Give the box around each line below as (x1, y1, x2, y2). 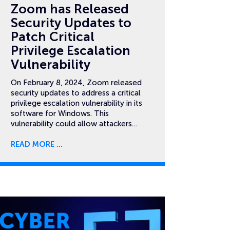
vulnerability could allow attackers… (11, 119, 138, 128)
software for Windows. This (11, 109, 109, 118)
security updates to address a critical (11, 88, 141, 98)
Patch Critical (11, 29, 94, 44)
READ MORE (11, 140, 54, 149)
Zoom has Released (11, 2, 129, 16)
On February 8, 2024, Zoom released (11, 78, 142, 87)
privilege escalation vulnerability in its (11, 99, 142, 108)
